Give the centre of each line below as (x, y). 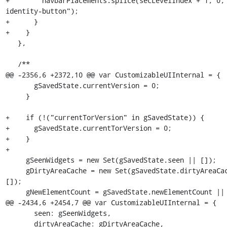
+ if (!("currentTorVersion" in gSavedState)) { (105, 117)
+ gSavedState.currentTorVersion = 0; (88, 128)
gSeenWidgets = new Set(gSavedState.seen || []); (15, 160)
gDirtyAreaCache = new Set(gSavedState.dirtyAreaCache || (15, 171)
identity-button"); (42, 11)
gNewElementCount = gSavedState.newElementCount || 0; (15, 192)
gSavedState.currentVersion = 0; (20, 85)
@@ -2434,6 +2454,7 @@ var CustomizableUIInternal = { (111, 202)
